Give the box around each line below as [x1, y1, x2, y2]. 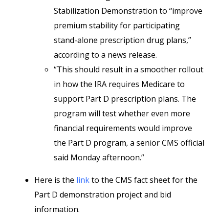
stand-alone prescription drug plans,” [54, 35, 191, 45]
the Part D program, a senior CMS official [54, 137, 204, 148]
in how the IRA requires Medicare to [54, 79, 185, 89]
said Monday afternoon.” [54, 152, 144, 163]
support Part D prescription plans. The [54, 93, 196, 104]
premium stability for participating [54, 20, 180, 31]
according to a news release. [54, 49, 157, 60]
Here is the [34, 175, 76, 185]
